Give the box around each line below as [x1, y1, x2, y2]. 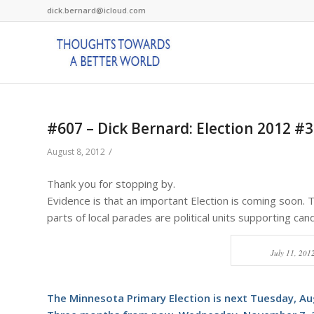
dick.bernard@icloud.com [47, 5, 146, 15]
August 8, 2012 [47, 146, 105, 158]
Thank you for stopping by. [47, 176, 175, 191]
